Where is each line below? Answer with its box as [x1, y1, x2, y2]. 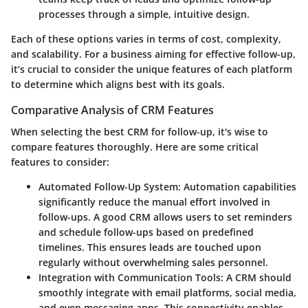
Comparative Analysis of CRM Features [11, 102, 214, 118]
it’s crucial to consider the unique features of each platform [11, 63, 292, 76]
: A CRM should [221, 271, 291, 285]
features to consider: [11, 155, 109, 169]
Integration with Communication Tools [38, 271, 221, 285]
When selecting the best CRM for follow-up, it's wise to [11, 125, 268, 139]
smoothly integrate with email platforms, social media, [38, 286, 296, 300]
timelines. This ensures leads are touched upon [38, 241, 261, 254]
